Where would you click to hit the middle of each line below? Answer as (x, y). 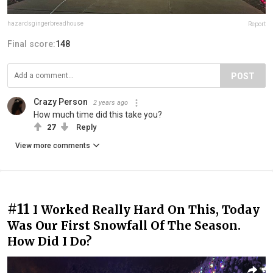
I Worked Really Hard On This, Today (146, 209)
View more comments (53, 145)
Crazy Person (61, 101)
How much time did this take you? (98, 114)
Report (257, 24)
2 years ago (111, 102)
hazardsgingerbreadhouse (45, 23)
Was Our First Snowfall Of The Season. (124, 225)
